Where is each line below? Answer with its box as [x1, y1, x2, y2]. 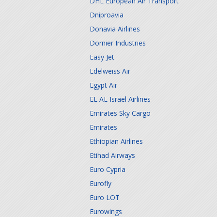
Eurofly [90, 179, 111, 188]
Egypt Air [90, 80, 117, 90]
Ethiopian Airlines [90, 137, 143, 146]
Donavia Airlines [90, 24, 140, 33]
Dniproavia [90, 10, 124, 19]
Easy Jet [90, 52, 114, 62]
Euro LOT [90, 193, 120, 202]
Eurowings [90, 207, 122, 216]
